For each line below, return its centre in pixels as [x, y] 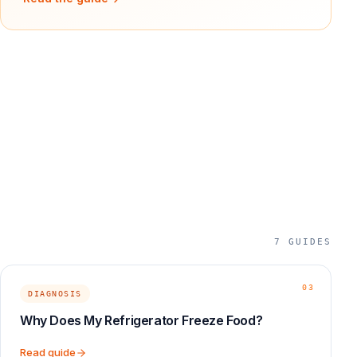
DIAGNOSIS [55, 294]
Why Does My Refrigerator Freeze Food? [141, 320]
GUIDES [310, 242]
